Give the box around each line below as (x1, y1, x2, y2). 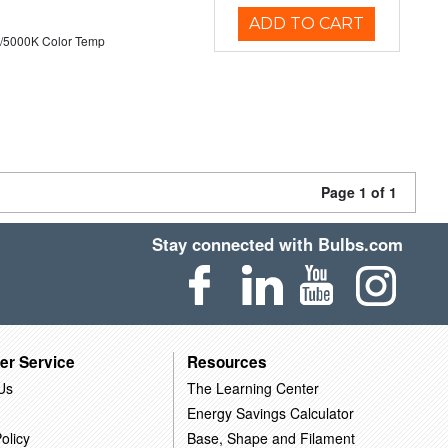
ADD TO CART (249, 14, 365, 33)
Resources (186, 350, 267, 373)
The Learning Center (186, 377, 319, 398)
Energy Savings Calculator (186, 402, 354, 423)
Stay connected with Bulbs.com (152, 232, 404, 256)
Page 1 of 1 (321, 182, 397, 202)
